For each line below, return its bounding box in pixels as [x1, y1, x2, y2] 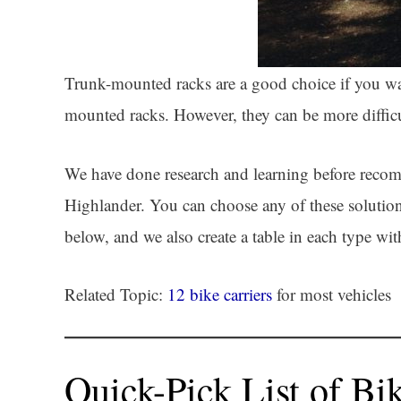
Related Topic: [64, 283, 167, 306]
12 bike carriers [167, 283, 272, 306]
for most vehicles [272, 283, 391, 306]
